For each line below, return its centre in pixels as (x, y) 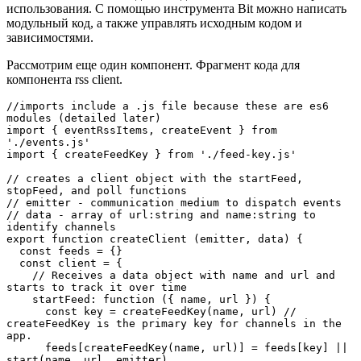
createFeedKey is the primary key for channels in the (174, 323)
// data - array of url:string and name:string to (161, 214)
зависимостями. (50, 37)
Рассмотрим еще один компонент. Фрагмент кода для (153, 64)
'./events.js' (48, 142)
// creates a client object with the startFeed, (155, 178)
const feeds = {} (13, 251)
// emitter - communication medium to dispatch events (174, 202)
